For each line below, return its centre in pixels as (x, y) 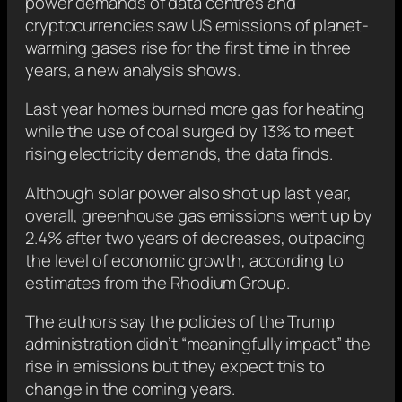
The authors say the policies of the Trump (180, 322)
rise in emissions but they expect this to (175, 367)
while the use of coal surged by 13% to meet (189, 131)
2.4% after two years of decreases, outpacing (195, 237)
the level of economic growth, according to (184, 260)
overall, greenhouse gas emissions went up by (199, 215)
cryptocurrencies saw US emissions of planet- (197, 25)
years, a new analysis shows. (133, 70)
